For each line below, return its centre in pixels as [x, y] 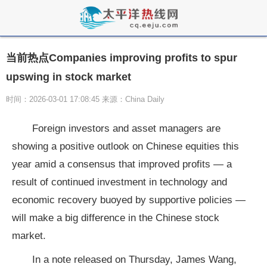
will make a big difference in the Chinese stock [116, 218]
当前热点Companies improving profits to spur [122, 58]
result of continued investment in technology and [119, 182]
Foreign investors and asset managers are [126, 128]
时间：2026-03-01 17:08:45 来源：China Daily [85, 99]
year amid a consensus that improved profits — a [122, 164]
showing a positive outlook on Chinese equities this [125, 146]
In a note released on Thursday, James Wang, [134, 260]
